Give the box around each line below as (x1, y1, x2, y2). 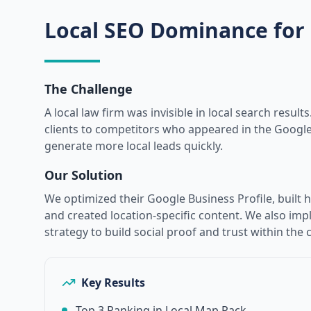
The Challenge (44, 81, 133, 97)
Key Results (81, 275, 145, 290)
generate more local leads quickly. (44, 138, 223, 153)
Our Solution (44, 167, 123, 183)
